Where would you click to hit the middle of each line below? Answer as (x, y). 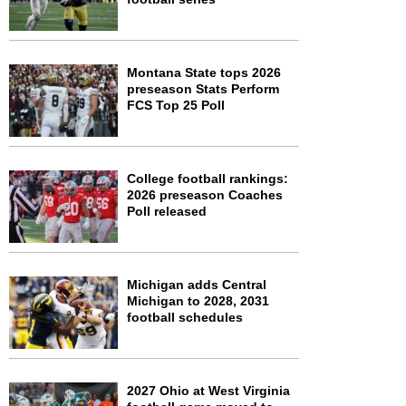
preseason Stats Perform (203, 89)
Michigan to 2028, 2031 (198, 301)
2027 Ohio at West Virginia (208, 391)
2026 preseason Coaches (205, 195)
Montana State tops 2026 (204, 72)
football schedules (185, 317)
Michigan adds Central (197, 285)
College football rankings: (208, 179)
